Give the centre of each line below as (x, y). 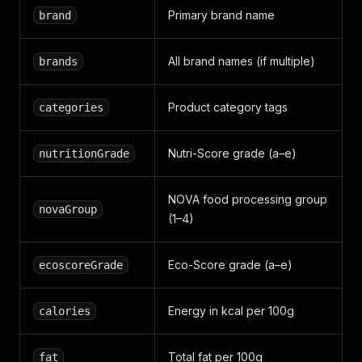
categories (71, 107)
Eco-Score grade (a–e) (230, 265)
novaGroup (68, 209)
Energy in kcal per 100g (231, 311)
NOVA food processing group (248, 199)
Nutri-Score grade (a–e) (232, 153)
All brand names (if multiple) (242, 61)
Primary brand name (221, 15)
